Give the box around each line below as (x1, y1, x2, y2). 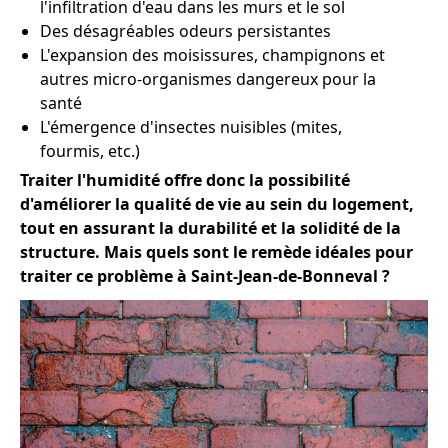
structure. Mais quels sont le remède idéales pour (20, 241, 413, 263)
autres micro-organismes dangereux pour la (40, 68, 376, 90)
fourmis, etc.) (40, 140, 140, 162)
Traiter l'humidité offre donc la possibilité (20, 169, 350, 191)
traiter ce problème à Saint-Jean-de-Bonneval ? (20, 265, 390, 287)
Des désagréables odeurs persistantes (40, 20, 331, 42)
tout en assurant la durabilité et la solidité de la (20, 217, 401, 239)
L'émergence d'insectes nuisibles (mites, (40, 116, 342, 138)
